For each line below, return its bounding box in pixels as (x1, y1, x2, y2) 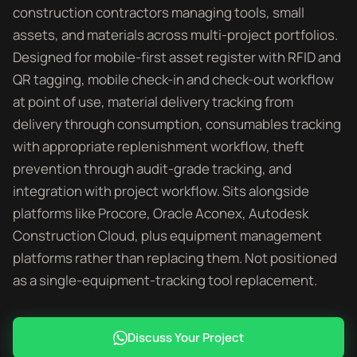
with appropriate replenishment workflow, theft (13, 137, 304, 155)
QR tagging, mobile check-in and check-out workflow (13, 70, 334, 88)
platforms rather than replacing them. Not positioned (13, 249, 337, 267)
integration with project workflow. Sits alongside (13, 182, 309, 200)
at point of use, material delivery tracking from (13, 92, 293, 111)
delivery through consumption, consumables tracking (13, 115, 341, 133)
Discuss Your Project (127, 329, 244, 346)
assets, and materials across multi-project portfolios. (13, 25, 338, 44)
